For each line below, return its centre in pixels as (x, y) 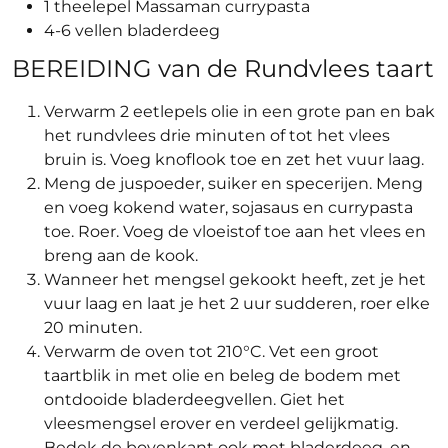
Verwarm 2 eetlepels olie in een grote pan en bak (239, 111)
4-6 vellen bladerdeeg (132, 30)
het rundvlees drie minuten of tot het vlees (217, 135)
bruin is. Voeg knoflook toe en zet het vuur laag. (234, 159)
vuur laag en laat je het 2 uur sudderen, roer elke (237, 303)
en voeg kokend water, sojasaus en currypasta (228, 207)
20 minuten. (93, 327)
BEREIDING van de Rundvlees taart (223, 68)
